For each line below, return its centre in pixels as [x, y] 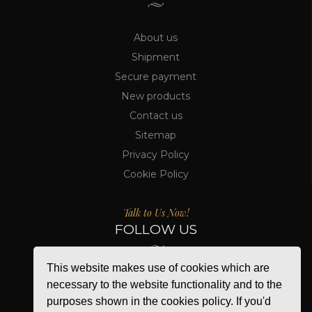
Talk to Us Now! [156, 212]
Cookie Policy [156, 174]
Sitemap [156, 135]
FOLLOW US [156, 229]
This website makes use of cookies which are [158, 267]
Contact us [156, 115]
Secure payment [156, 76]
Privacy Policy [156, 154]
